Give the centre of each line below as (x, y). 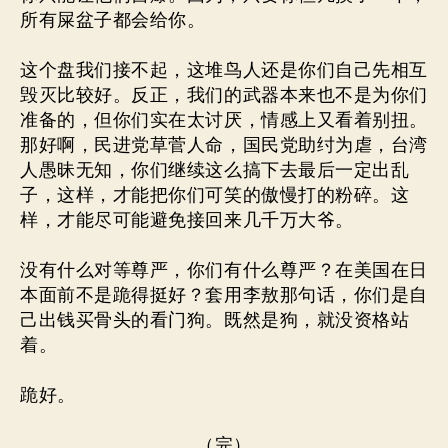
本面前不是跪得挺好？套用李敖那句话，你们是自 (224, 295)
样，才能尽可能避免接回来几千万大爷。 (187, 220)
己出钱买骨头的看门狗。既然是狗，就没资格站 (215, 320)
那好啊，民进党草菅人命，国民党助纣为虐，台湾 (224, 145)
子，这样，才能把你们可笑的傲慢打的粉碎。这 (215, 195)
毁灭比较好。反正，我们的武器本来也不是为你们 (224, 95)
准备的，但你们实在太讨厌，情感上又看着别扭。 (224, 120)
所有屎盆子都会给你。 (113, 20)
